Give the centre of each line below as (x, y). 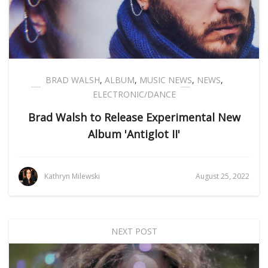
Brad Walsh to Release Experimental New (134, 118)
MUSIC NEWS (165, 80)
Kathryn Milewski (72, 176)
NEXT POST (134, 232)
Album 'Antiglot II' (134, 134)
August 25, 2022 (223, 176)
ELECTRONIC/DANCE (134, 95)
